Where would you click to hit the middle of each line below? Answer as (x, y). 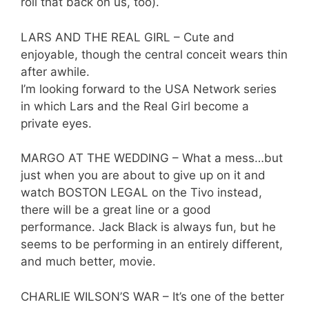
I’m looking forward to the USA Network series (149, 89)
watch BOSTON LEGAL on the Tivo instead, (141, 193)
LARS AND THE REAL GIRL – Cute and (128, 37)
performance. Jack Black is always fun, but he (148, 227)
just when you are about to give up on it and (143, 176)
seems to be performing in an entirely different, (152, 245)
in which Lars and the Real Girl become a (135, 106)
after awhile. (55, 71)
